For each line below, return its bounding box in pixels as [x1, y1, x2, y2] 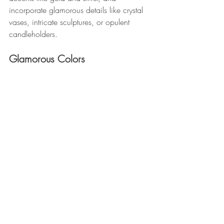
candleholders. [9, 28, 57, 39]
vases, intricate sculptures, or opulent [9, 16, 132, 27]
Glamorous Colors [9, 51, 88, 65]
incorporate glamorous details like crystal [9, 4, 145, 15]
